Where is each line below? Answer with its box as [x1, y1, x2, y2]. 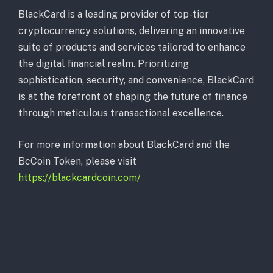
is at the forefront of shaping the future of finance [18, 91, 247, 103]
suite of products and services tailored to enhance [18, 41, 246, 54]
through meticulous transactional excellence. [18, 107, 224, 119]
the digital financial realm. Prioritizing [18, 58, 189, 70]
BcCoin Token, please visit [18, 155, 136, 167]
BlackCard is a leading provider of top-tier [18, 9, 209, 21]
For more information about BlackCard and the [18, 138, 230, 151]
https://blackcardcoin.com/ [18, 171, 141, 183]
